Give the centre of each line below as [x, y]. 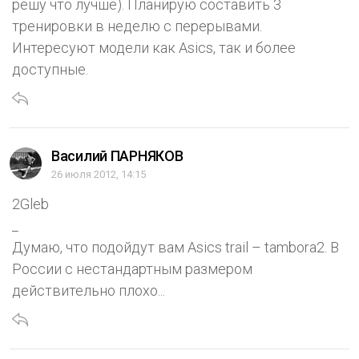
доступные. [50, 70]
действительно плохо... [89, 291]
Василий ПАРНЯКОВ [117, 156]
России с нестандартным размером [132, 269]
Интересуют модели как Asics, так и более [154, 48]
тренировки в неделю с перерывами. [137, 26]
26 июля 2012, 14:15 [99, 175]
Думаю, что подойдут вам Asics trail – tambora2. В [175, 248]
